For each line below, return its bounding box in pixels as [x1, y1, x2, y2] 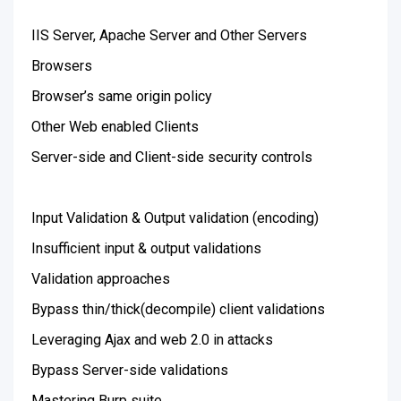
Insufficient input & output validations [31, 240, 261, 257]
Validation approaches [31, 270, 170, 287]
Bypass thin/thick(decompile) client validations [31, 301, 325, 318]
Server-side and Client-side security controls [31, 149, 312, 166]
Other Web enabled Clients [31, 118, 199, 135]
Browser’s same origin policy [31, 88, 212, 105]
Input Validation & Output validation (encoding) [31, 209, 319, 226]
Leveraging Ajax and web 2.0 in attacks [31, 331, 273, 348]
